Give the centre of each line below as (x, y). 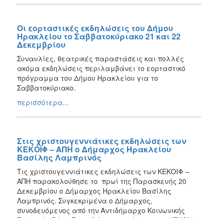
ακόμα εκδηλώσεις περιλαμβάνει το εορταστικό (101, 68)
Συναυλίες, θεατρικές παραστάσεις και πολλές (100, 58)
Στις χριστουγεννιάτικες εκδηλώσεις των (102, 141)
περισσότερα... (43, 102)
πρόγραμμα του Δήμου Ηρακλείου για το (88, 78)
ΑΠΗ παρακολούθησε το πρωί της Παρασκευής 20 (102, 181)
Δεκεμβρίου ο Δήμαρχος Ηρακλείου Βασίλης (94, 191)
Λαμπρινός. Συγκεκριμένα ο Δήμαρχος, (85, 200)
